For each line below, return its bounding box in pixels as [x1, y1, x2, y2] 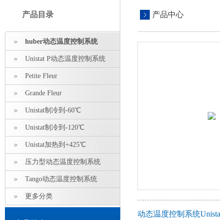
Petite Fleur [25, 72, 57, 80]
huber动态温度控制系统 [25, 38, 98, 45]
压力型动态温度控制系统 [25, 158, 101, 165]
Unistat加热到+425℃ [25, 141, 86, 148]
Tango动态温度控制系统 [25, 175, 97, 183]
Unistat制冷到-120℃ [25, 124, 84, 131]
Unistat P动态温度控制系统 [25, 55, 106, 62]
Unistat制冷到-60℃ [25, 107, 81, 114]
